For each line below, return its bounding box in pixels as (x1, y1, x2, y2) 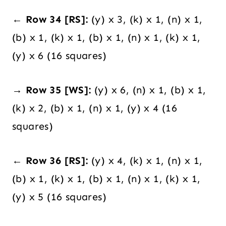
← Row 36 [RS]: (12, 154, 88, 167)
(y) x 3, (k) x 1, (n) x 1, (88, 13, 203, 26)
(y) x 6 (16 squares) (12, 49, 106, 62)
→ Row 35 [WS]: (12, 84, 91, 96)
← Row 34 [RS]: (12, 13, 88, 26)
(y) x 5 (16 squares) (12, 191, 106, 203)
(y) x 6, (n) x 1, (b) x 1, (91, 84, 206, 96)
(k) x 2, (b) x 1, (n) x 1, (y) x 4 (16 (12, 102, 178, 115)
